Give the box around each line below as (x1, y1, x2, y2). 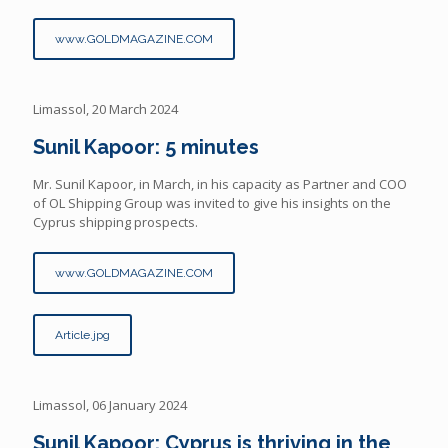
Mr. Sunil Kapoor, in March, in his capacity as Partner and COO (33, 175, 407, 194)
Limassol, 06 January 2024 (33, 396, 187, 415)
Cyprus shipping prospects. (33, 213, 198, 232)
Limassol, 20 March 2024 (33, 100, 178, 119)
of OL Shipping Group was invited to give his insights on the (33, 194, 391, 213)
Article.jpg (55, 328, 110, 343)
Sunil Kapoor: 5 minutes (33, 135, 259, 160)
